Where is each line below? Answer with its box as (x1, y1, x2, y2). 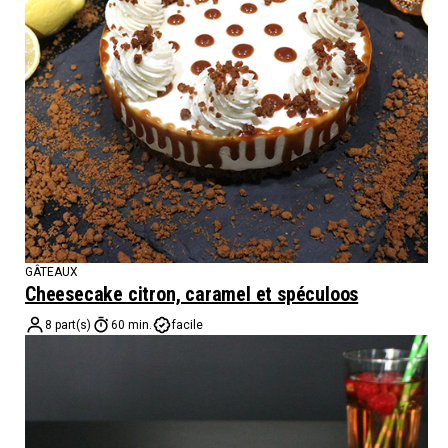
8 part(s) (45, 317, 91, 332)
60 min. (111, 317, 152, 332)
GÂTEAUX (25, 264, 78, 279)
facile (172, 317, 203, 332)
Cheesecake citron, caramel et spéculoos (25, 281, 359, 306)
